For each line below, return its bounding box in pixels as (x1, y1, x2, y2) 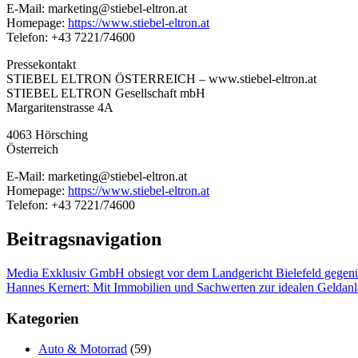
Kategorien (6, 309, 79, 327)
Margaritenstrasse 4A (6, 101, 113, 115)
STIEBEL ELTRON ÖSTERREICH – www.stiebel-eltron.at (6, 72, 316, 86)
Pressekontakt (6, 58, 76, 72)
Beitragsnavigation (6, 229, 161, 249)
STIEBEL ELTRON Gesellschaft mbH (6, 86, 205, 101)
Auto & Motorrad (38, 342, 127, 356)
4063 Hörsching (6, 128, 88, 142)
